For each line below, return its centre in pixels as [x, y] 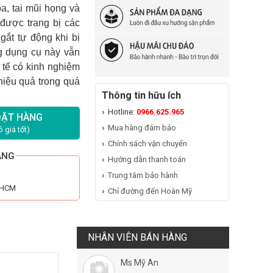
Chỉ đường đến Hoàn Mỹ [150, 191]
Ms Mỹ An [140, 263]
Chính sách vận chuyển [147, 144]
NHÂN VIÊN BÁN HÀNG [137, 237]
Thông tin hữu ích [141, 95]
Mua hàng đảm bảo [142, 128]
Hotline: [122, 112]
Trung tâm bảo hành [143, 175]
